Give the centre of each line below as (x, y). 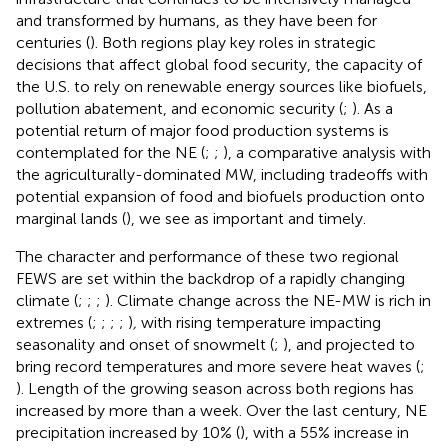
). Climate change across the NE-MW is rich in (268, 300)
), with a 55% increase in (324, 432)
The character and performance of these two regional (207, 256)
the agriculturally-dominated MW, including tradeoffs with (222, 174)
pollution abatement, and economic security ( (179, 108)
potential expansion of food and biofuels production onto (220, 196)
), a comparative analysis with (327, 152)
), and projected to (349, 344)
